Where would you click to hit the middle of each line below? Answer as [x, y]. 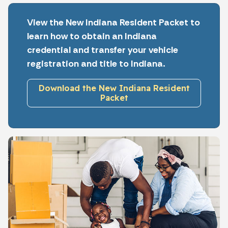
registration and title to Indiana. [96, 63]
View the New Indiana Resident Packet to [113, 22]
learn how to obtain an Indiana [92, 36]
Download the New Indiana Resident [114, 88]
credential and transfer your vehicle [103, 50]
